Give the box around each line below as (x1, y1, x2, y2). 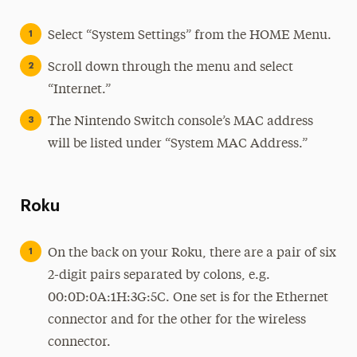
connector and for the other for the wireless (47, 314, 306, 327)
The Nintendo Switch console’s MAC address (47, 116, 313, 128)
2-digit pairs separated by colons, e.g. (47, 269, 270, 282)
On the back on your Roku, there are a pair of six (47, 247, 336, 260)
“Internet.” (47, 84, 111, 96)
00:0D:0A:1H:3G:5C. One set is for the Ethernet (47, 292, 328, 304)
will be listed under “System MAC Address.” (47, 138, 308, 151)
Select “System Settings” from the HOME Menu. (47, 29, 331, 42)
